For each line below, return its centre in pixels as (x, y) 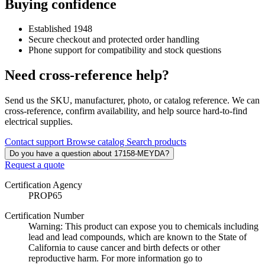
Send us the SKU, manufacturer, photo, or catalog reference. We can (132, 101)
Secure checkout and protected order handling (114, 40)
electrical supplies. (39, 122)
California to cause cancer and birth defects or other (124, 248)
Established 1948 (60, 29)
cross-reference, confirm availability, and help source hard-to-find (126, 111)
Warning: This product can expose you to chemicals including (143, 227)
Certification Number (44, 216)
